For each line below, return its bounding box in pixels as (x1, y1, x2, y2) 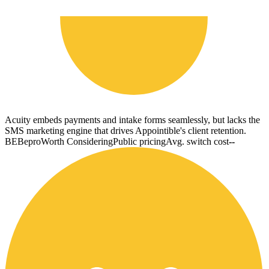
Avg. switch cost (166, 136, 229, 147)
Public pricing (113, 136, 166, 147)
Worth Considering (41, 136, 113, 147)
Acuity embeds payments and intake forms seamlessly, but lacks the (5, 114, 260, 125)
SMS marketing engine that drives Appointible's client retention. (5, 125, 246, 136)
